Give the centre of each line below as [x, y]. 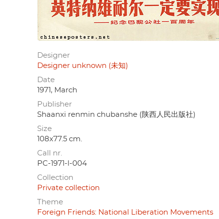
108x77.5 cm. [60, 139]
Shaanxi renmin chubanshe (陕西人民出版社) [116, 114]
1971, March [57, 90]
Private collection [68, 188]
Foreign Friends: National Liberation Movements [125, 212]
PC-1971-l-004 [62, 163]
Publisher [55, 104]
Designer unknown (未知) [83, 66]
